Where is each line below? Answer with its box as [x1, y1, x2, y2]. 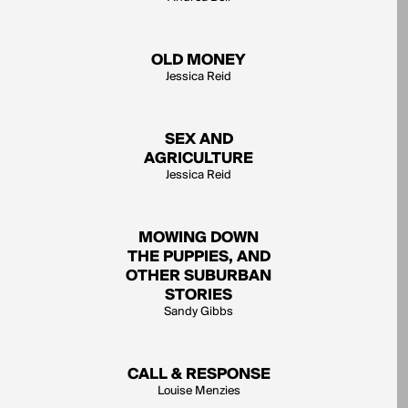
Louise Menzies [157, 384, 240, 398]
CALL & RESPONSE [127, 366, 270, 383]
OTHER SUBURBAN [126, 268, 271, 285]
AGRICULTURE [144, 150, 253, 168]
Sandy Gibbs [164, 305, 233, 319]
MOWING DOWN [138, 229, 259, 247]
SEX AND [164, 131, 233, 148]
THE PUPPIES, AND [127, 249, 270, 266]
